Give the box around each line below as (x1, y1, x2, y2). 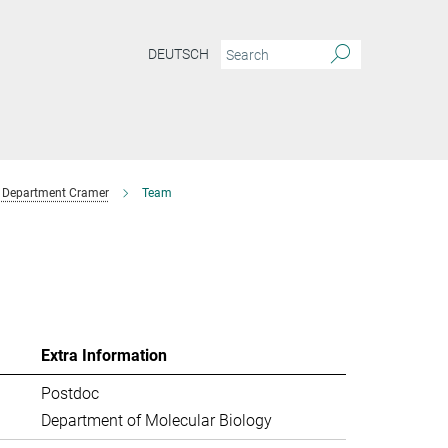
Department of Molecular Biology (40, 411, 272, 430)
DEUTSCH (148, 46, 209, 63)
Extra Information (40, 346, 167, 365)
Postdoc (40, 384, 99, 403)
